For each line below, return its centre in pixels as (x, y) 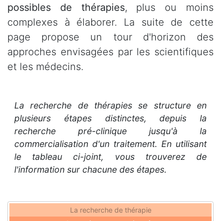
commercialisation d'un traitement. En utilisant (110, 144)
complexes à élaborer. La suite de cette (110, 22)
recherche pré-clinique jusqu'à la (110, 131)
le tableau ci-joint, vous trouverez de (110, 157)
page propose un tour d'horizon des (110, 37)
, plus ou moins (169, 7)
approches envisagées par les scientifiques (110, 52)
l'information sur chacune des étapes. (91, 170)
